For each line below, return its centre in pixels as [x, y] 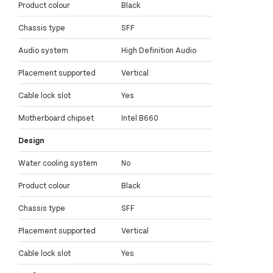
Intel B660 [140, 118]
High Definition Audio [159, 50]
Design [31, 140]
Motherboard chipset [56, 118]
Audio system [43, 50]
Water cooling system [58, 163]
